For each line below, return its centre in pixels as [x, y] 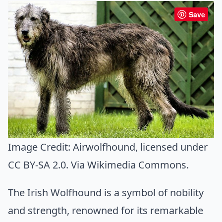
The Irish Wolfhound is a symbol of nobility [106, 192]
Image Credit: [40, 147]
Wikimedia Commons [137, 165]
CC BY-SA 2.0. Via [48, 165]
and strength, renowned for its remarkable [106, 210]
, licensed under [171, 147]
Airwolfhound [104, 147]
